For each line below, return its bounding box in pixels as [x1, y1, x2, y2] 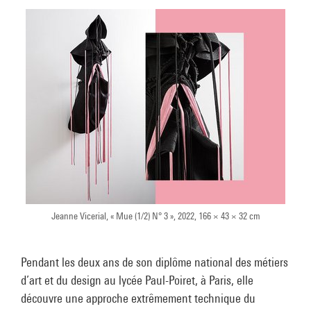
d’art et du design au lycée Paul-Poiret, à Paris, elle [21, 273, 253, 287]
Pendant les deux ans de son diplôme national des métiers [21, 255, 288, 269]
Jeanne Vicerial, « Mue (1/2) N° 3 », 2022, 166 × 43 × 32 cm [51, 210, 260, 221]
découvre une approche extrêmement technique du [21, 291, 255, 305]
